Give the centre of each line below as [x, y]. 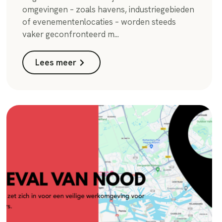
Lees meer [56, 63]
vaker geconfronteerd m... [71, 34]
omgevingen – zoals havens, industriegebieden [109, 10]
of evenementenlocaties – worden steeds [99, 22]
